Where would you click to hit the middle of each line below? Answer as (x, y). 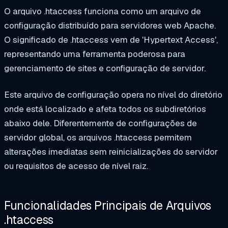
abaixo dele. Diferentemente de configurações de (101, 123)
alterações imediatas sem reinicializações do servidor (111, 151)
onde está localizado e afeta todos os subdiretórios (105, 109)
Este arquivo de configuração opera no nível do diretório (113, 94)
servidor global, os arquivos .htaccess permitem (98, 137)
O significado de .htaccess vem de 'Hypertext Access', (111, 39)
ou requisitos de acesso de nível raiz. (76, 166)
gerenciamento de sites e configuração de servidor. (105, 68)
